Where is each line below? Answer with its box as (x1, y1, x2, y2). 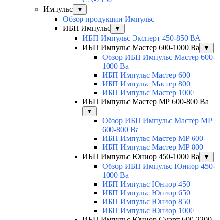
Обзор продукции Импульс (63, 15, 154, 24)
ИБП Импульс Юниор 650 (102, 189, 190, 197)
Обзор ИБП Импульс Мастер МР (102, 116, 212, 125)
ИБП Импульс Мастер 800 (102, 80, 190, 88)
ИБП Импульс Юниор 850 (102, 197, 190, 206)
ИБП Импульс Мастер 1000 (102, 88, 194, 97)
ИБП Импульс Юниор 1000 (102, 206, 194, 215)
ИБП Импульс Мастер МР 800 (102, 143, 203, 152)
